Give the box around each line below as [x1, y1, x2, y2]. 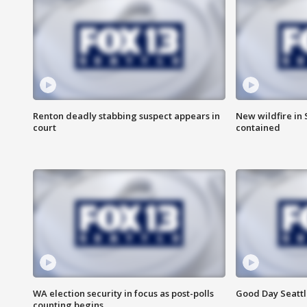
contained [235, 121, 280, 134]
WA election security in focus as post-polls [33, 287, 214, 300]
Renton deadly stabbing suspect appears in [33, 110, 220, 123]
